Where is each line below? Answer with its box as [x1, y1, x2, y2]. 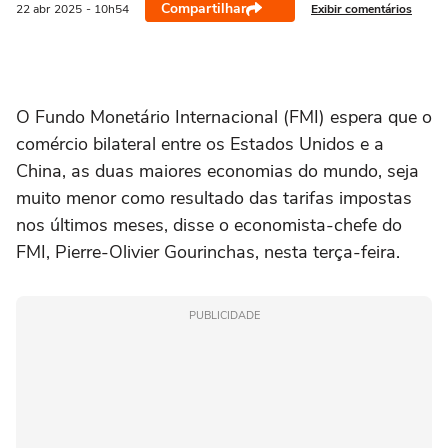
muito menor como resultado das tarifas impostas [16, 186, 412, 210]
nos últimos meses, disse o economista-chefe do [16, 213, 402, 237]
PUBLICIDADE [188, 308, 260, 323]
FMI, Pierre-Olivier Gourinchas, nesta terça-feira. [16, 240, 400, 264]
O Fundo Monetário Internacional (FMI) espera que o [16, 105, 432, 129]
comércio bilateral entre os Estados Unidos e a [16, 132, 384, 156]
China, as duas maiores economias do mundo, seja [16, 159, 419, 183]
